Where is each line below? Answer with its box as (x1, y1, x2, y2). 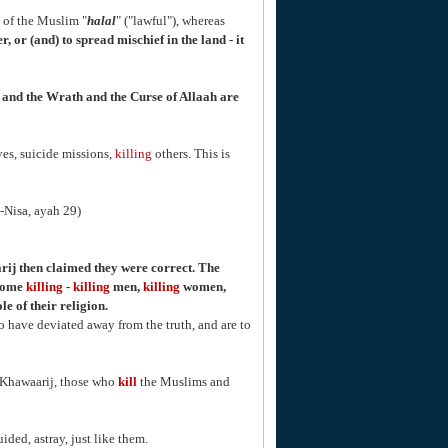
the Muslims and (137, 374, 230, 389)
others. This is (152, 146, 230, 161)
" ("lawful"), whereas (116, 13, 225, 28)
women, (180, 279, 226, 294)
